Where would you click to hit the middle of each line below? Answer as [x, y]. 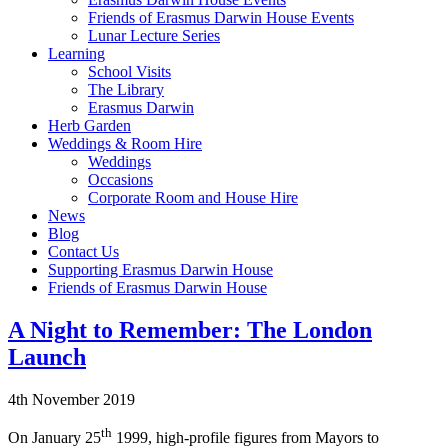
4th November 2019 [71, 399]
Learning [76, 53]
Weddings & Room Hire [125, 143]
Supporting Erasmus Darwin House [160, 269]
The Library [126, 89]
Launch [47, 356]
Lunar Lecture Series [154, 35]
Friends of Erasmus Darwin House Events [221, 17]
